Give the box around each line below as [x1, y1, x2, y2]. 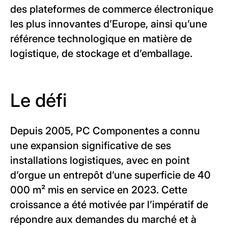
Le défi [10, 89, 67, 111]
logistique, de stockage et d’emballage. [10, 47, 192, 60]
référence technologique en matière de [10, 33, 192, 45]
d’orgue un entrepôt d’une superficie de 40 [10, 169, 211, 181]
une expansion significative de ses [10, 139, 171, 152]
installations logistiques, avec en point [10, 154, 190, 166]
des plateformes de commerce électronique [10, 3, 213, 15]
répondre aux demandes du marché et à [10, 213, 196, 225]
